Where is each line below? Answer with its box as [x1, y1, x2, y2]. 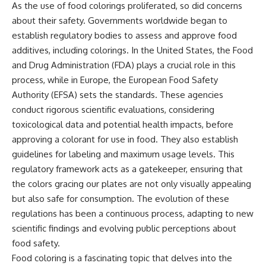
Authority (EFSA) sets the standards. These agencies [12, 89, 223, 101]
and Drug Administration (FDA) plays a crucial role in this [12, 59, 236, 71]
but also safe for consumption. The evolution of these [12, 193, 229, 205]
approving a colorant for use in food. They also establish [12, 134, 238, 145]
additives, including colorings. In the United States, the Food [12, 45, 253, 56]
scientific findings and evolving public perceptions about [12, 223, 236, 235]
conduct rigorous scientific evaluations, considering [12, 104, 214, 116]
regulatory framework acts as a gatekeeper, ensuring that [12, 163, 243, 175]
